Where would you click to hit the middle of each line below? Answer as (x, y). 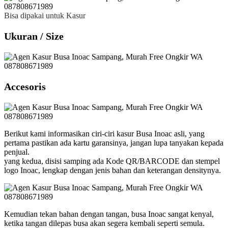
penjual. (17, 152)
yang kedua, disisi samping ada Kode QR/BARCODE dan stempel (112, 161)
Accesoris (25, 86)
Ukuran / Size (34, 36)
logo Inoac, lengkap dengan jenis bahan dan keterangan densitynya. (112, 170)
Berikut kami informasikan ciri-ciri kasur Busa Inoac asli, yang (104, 133)
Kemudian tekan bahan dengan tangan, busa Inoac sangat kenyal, (109, 214)
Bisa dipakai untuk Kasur (45, 15)
